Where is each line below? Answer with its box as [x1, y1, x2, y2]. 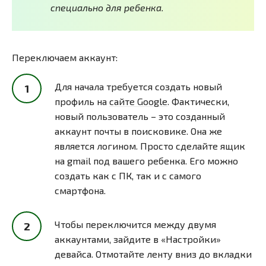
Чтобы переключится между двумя [55, 218, 216, 230]
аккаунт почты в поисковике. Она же [55, 125, 222, 137]
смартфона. [55, 185, 106, 197]
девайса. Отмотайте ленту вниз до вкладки [55, 248, 252, 260]
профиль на [55, 96, 109, 107]
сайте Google [109, 96, 167, 107]
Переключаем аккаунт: [12, 52, 118, 64]
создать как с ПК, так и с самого [55, 170, 201, 182]
